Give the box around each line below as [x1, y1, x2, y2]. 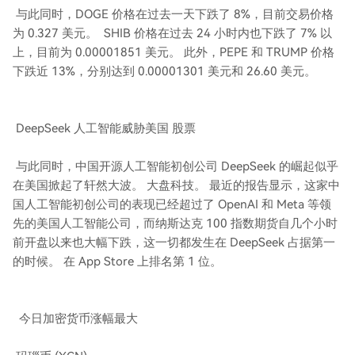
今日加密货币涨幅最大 [13, 311, 138, 326]
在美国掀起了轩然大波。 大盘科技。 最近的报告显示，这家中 [13, 178, 340, 193]
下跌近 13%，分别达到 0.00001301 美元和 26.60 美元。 [13, 64, 316, 78]
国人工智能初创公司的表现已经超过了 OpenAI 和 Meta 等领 [13, 197, 331, 212]
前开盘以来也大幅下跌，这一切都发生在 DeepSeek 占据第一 [13, 235, 335, 250]
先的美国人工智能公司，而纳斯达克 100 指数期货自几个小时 [13, 216, 338, 231]
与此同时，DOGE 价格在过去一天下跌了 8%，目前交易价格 [13, 7, 334, 21]
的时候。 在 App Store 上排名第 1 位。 [13, 254, 222, 269]
